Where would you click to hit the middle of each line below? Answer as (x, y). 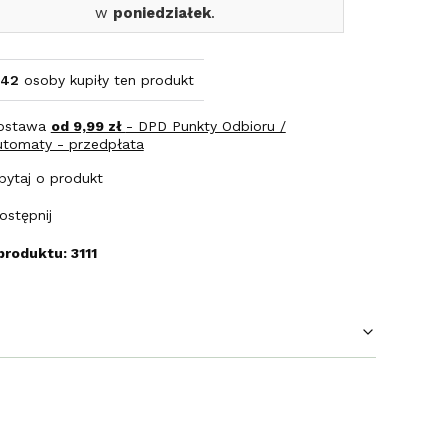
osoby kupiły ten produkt (107, 80)
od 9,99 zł (88, 126)
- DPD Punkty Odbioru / (205, 126)
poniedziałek (161, 13)
